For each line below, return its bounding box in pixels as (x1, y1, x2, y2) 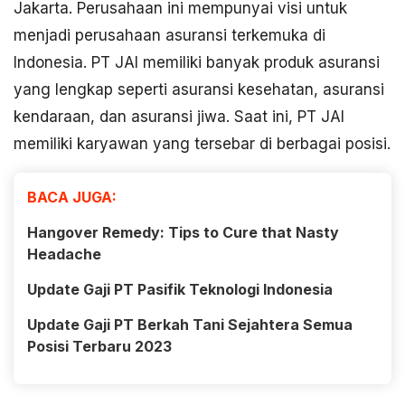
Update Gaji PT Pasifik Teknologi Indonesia (27, 280, 333, 299)
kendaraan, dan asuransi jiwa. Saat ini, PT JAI (14, 108, 344, 127)
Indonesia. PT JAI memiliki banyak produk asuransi (14, 53, 380, 72)
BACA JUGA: (27, 188, 117, 207)
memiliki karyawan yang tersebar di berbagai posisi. (14, 135, 391, 154)
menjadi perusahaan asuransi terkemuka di (14, 26, 325, 45)
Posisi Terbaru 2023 (27, 337, 172, 356)
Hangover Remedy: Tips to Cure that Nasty (27, 223, 339, 242)
